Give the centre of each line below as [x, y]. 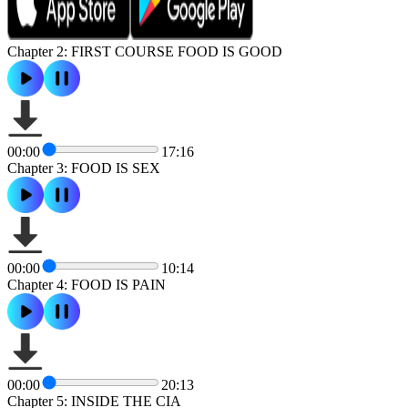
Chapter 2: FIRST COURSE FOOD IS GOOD [145, 51]
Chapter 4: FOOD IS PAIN [87, 284]
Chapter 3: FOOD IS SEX [84, 168]
